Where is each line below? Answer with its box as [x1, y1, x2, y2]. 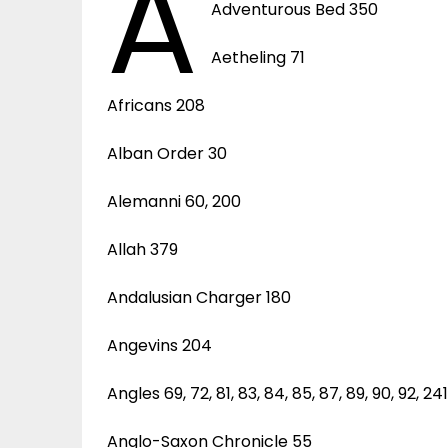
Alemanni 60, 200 [107, 189, 241, 213]
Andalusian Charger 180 [107, 285, 291, 309]
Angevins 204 [107, 333, 212, 357]
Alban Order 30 [107, 141, 227, 165]
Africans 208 [107, 93, 205, 117]
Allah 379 [107, 237, 178, 261]
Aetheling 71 [211, 45, 306, 69]
